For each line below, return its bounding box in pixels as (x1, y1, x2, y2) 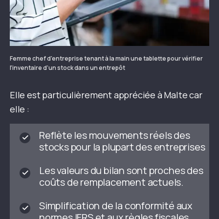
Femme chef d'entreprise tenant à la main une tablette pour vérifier (10, 54, 203, 63)
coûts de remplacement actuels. (39, 175, 183, 189)
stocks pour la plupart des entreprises (39, 140, 205, 154)
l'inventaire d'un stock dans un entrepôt (10, 64, 125, 72)
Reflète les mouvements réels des (39, 129, 190, 142)
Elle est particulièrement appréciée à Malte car (10, 89, 202, 101)
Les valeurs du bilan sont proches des (39, 164, 203, 177)
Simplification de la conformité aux (39, 199, 193, 213)
